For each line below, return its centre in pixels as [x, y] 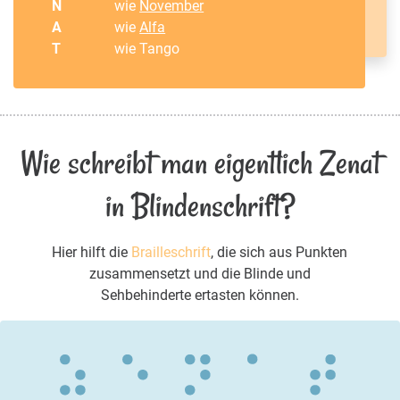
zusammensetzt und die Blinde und [200, 273]
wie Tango [147, 49]
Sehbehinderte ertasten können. [200, 295]
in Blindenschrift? [200, 205]
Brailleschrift [171, 252]
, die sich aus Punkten [279, 252]
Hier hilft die [92, 252]
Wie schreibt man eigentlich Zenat [200, 162]
